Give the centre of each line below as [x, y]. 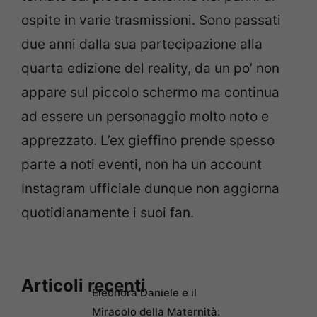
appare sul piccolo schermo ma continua [150, 93]
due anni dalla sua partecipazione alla [142, 45]
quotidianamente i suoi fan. [108, 213]
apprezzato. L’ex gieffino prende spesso [148, 141]
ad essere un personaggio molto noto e [145, 117]
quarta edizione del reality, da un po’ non [150, 69]
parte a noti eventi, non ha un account [142, 165]
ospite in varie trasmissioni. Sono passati [151, 21]
